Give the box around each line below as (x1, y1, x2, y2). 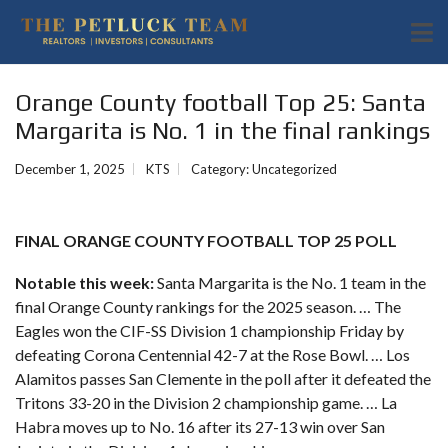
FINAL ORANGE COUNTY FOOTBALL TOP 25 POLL (15, 231, 397, 250)
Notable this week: (15, 273, 154, 292)
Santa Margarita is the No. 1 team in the (154, 273, 426, 292)
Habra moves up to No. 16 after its (15, 417, 255, 436)
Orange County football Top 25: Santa (15, 89, 426, 116)
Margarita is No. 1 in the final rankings (15, 117, 430, 144)
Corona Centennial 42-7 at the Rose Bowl (84, 345, 365, 364)
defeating (15, 345, 84, 364)
